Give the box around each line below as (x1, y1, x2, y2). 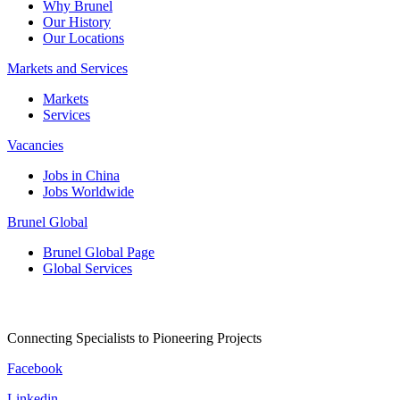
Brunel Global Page (43, 245, 154, 261)
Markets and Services (7, 61, 128, 77)
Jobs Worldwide (43, 184, 134, 200)
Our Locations (43, 30, 124, 46)
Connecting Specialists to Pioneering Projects (7, 330, 262, 346)
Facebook (7, 361, 62, 377)
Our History (43, 14, 111, 30)
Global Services (43, 261, 132, 277)
